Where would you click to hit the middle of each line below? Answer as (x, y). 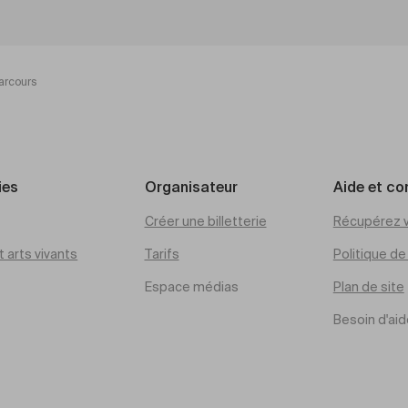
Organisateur (191, 189)
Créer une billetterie (205, 222)
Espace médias (191, 288)
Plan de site (368, 288)
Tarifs (162, 255)
